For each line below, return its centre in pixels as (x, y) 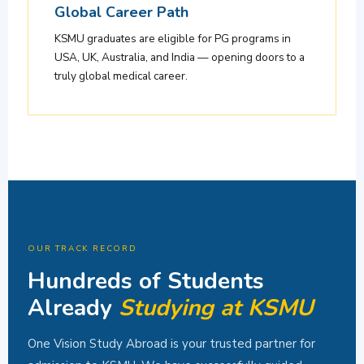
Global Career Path (121, 13)
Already (73, 308)
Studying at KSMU (216, 308)
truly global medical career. (121, 76)
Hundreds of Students (146, 282)
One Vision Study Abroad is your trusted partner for (171, 344)
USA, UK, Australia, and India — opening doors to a (180, 58)
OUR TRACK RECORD (82, 249)
